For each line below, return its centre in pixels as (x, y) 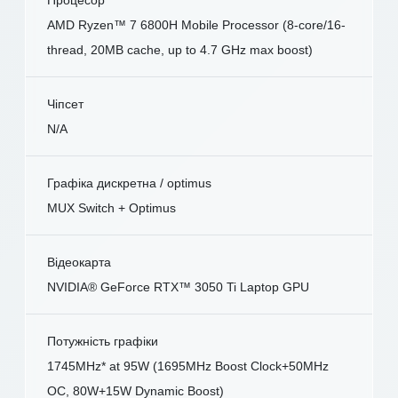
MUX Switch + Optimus (111, 207)
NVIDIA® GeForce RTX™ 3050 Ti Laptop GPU (178, 287)
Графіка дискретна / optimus (129, 183)
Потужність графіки (103, 341)
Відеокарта (79, 262)
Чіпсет (65, 103)
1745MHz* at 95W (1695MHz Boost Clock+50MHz (188, 366)
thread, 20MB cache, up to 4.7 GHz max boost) (180, 49)
